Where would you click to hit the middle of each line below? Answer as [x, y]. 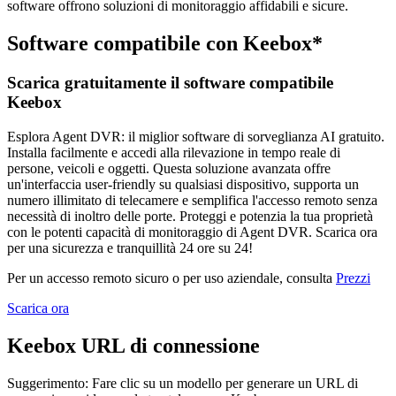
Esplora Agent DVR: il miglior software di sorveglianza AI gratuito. [196, 136]
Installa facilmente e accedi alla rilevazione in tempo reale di [174, 152]
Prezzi [353, 278]
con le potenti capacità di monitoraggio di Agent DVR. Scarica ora [192, 232]
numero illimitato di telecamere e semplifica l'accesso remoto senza [192, 200]
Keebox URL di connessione [133, 345]
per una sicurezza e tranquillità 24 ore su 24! [130, 247]
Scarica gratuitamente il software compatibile [170, 83]
